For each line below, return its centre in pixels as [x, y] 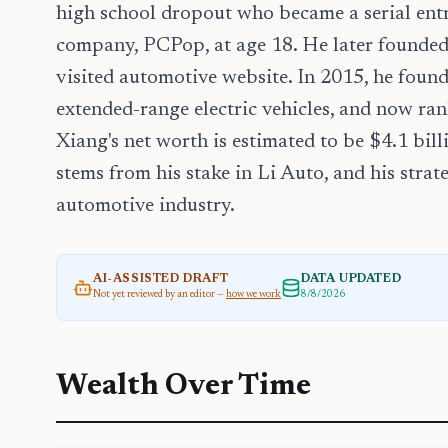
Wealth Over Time [183, 387]
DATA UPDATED [351, 279]
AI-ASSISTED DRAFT [161, 279]
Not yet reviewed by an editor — [158, 295]
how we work [253, 295]
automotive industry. [145, 206]
